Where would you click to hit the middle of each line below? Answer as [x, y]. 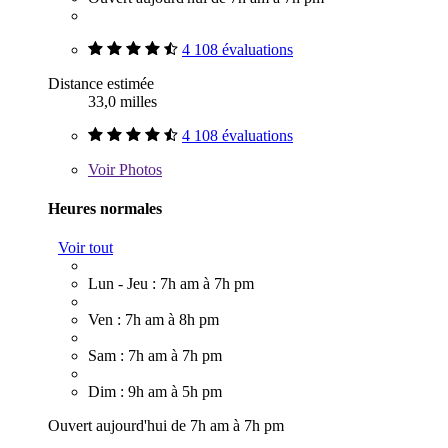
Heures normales [105, 209]
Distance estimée [101, 83]
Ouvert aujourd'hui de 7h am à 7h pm [166, 426]
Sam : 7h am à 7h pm [155, 356]
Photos [138, 169]
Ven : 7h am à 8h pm [153, 320]
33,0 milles [122, 101]
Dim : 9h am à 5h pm [155, 392]
